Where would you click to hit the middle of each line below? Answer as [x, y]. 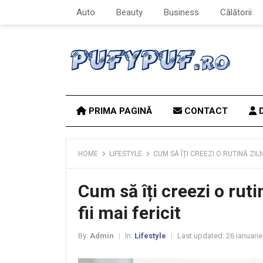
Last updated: [201, 236]
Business [181, 12]
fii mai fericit [129, 213]
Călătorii [236, 12]
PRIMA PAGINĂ [119, 111]
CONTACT [205, 111]
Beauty [129, 12]
